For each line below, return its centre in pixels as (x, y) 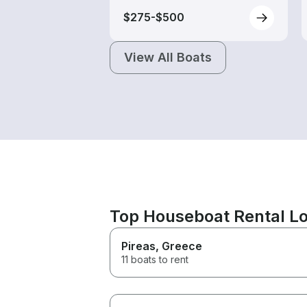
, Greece (179, 246)
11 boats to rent (155, 259)
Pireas (138, 246)
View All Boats (168, 57)
